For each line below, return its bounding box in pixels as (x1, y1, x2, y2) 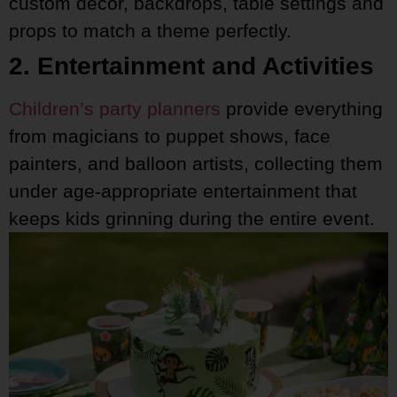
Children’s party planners (9, 97, 221, 119)
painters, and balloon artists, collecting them (9, 152, 383, 174)
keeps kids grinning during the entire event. (9, 207, 375, 229)
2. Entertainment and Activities (9, 51, 374, 80)
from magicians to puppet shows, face (9, 125, 331, 146)
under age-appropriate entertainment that (9, 180, 357, 201)
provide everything (221, 97, 383, 119)
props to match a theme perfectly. (9, 19, 292, 41)
